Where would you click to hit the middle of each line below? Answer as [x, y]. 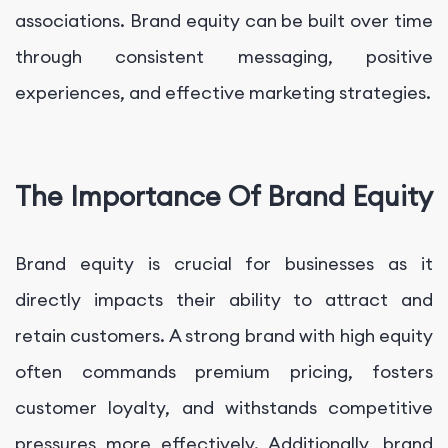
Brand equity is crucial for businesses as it [224, 263]
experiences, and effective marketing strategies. [223, 92]
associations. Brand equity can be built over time [224, 20]
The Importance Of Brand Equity [224, 196]
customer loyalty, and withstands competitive [224, 407]
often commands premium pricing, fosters [224, 371]
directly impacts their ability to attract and [224, 299]
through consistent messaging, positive [224, 56]
